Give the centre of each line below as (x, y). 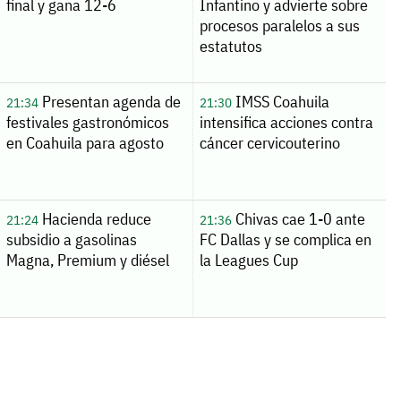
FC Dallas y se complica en (285, 239)
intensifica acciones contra (286, 122)
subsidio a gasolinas (71, 239)
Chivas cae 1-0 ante (298, 218)
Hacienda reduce (94, 218)
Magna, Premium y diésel (87, 260)
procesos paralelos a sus (279, 26)
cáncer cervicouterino (269, 142)
